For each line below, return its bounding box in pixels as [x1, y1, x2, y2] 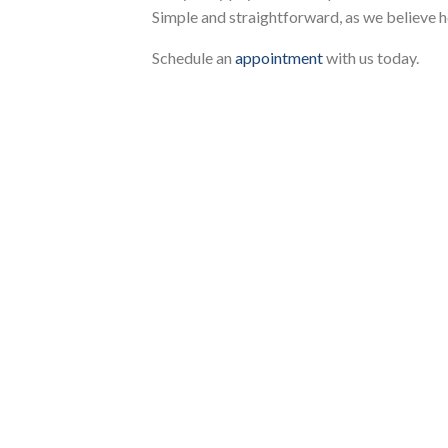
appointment [235, 48, 323, 68]
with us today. [323, 48, 419, 68]
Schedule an [152, 48, 235, 68]
